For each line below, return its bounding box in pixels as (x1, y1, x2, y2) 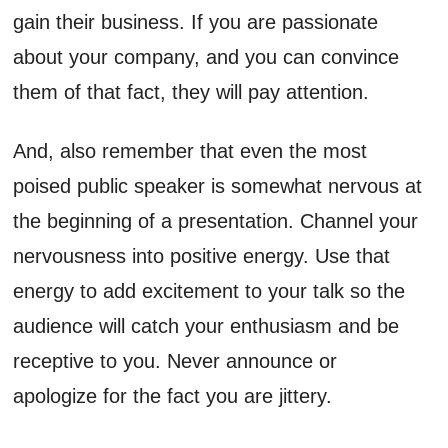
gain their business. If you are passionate (13, 10, 379, 33)
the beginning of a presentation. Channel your (13, 209, 419, 232)
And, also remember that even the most (13, 139, 368, 162)
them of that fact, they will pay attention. (13, 80, 370, 103)
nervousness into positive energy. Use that (13, 244, 391, 267)
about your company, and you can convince (13, 45, 400, 68)
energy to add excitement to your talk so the (13, 279, 406, 302)
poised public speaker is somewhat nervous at (13, 174, 423, 197)
